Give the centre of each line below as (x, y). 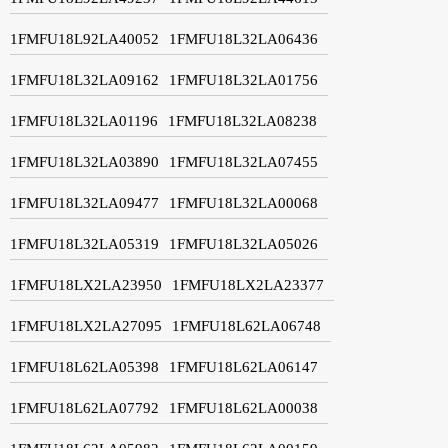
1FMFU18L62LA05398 (84, 366)
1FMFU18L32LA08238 (242, 120)
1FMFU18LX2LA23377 (248, 284)
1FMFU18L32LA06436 (243, 38)
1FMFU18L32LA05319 (84, 243)
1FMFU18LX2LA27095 (86, 325)
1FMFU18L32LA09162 (84, 79)
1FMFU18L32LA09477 (84, 202)
